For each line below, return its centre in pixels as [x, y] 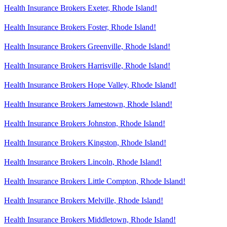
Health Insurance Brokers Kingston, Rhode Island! [85, 142]
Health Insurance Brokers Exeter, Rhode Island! [81, 8]
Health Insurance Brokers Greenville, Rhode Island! [87, 46]
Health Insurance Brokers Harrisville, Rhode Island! [87, 65]
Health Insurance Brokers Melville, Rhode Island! [84, 200]
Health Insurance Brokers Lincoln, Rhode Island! [83, 162]
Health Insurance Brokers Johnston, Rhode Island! [85, 123]
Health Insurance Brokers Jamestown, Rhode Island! [88, 104]
